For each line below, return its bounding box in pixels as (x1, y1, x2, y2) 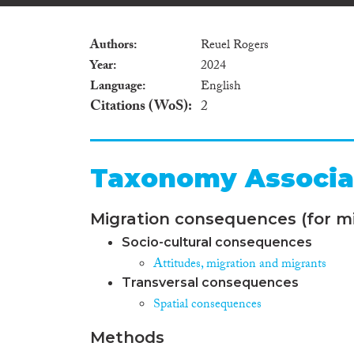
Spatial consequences (153, 294, 262, 316)
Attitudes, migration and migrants (153, 254, 326, 276)
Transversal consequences (122, 274, 299, 290)
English (201, 76, 241, 98)
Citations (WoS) (90, 95, 188, 120)
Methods (90, 327, 164, 347)
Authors (90, 35, 134, 57)
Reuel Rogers (201, 35, 269, 57)
